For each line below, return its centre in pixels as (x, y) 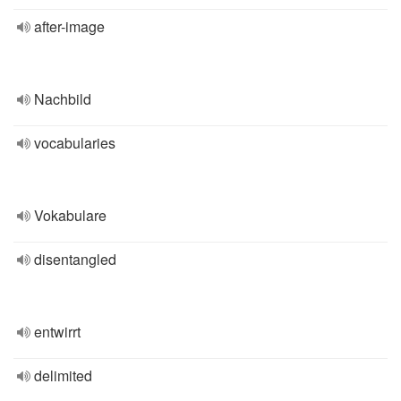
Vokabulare (70, 215)
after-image (69, 26)
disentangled (75, 259)
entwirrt (57, 332)
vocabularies (75, 143)
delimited (63, 375)
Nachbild (63, 99)
